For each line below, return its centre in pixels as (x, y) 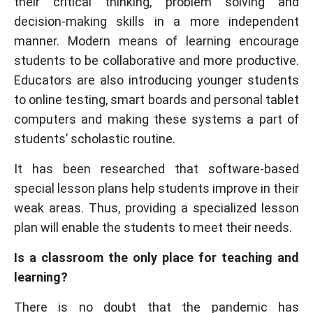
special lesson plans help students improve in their (156, 189)
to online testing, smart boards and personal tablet (156, 100)
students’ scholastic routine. (95, 139)
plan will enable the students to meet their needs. (153, 228)
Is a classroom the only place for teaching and (156, 258)
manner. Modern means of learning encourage (156, 41)
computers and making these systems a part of (156, 119)
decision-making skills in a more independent (156, 22)
